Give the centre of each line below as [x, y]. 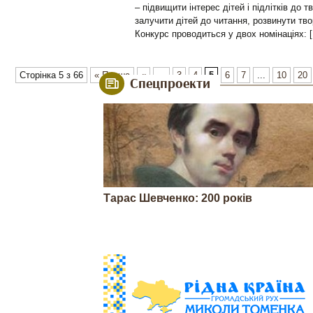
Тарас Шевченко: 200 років [178, 198]
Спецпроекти [170, 84]
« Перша [112, 75]
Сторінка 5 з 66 [51, 75]
